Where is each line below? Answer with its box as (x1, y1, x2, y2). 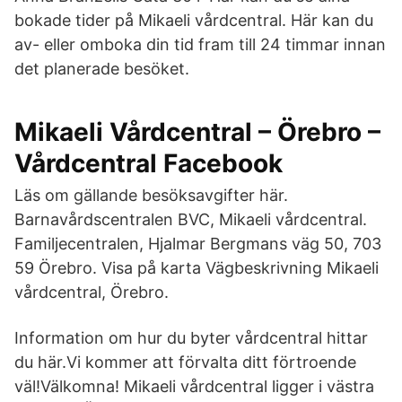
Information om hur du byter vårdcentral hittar (14, 328, 368, 347)
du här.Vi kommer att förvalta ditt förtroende (14, 353, 356, 371)
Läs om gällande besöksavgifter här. (14, 186, 288, 205)
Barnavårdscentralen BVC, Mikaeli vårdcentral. (14, 210, 367, 229)
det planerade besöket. (14, 59, 189, 78)
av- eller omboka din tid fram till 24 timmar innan (14, 35, 386, 54)
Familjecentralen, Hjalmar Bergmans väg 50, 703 (14, 234, 381, 253)
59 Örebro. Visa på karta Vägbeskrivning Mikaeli (14, 258, 379, 277)
